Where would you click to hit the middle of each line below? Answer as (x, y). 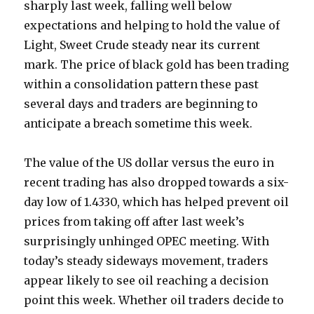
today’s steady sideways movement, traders (146, 261)
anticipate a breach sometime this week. (138, 124)
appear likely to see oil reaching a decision (146, 281)
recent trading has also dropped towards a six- (157, 183)
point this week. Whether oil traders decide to (154, 300)
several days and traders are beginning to (141, 104)
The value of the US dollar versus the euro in (149, 163)
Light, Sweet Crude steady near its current (142, 45)
